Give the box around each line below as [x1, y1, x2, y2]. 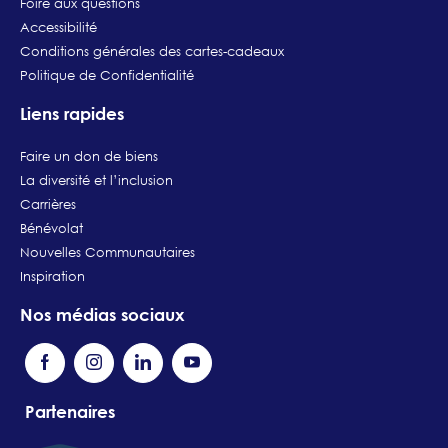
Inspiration [20, 267, 85, 284]
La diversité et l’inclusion [20, 171, 173, 188]
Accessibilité [20, 18, 97, 35]
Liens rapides [20, 102, 124, 124]
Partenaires [25, 400, 115, 422]
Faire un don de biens [20, 147, 158, 164]
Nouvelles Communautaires [20, 243, 195, 260]
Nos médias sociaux [20, 303, 185, 325]
